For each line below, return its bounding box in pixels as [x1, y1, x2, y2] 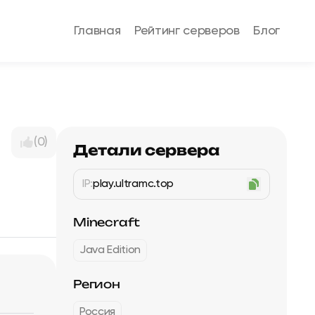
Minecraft [73, 215, 141, 229]
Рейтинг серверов [134, 25, 240, 37]
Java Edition [79, 245, 141, 256]
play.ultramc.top [93, 179, 174, 190]
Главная [73, 25, 121, 37]
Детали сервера [73, 141, 220, 159]
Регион [73, 277, 120, 291]
